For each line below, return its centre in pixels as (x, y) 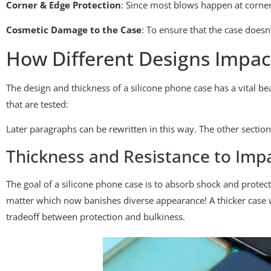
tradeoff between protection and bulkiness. (96, 216)
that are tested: (37, 104)
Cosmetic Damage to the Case (74, 30)
